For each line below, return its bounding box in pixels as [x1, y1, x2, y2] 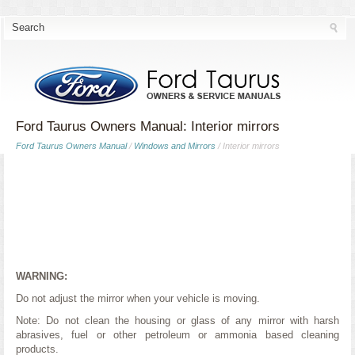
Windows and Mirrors [134, 141, 216, 151]
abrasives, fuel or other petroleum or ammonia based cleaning [16, 329, 339, 341]
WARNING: [16, 270, 67, 282]
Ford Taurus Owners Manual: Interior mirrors [16, 119, 280, 134]
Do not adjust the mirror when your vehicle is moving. [16, 292, 260, 304]
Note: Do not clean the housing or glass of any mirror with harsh [16, 315, 339, 326]
